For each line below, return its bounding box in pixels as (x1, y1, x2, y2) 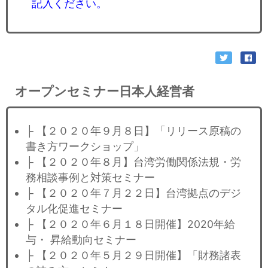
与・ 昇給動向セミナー (26, 233, 136, 246)
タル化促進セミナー (26, 202, 123, 215)
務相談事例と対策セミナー (26, 170, 155, 184)
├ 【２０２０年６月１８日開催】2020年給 (26, 217, 235, 230)
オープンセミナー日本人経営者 (15, 83, 194, 99)
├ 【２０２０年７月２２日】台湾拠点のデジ (26, 186, 241, 199)
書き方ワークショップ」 (26, 139, 144, 153)
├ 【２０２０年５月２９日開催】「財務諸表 (26, 248, 241, 261)
